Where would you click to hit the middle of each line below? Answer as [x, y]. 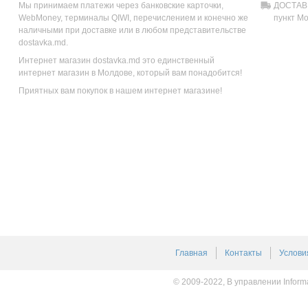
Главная [191, 253]
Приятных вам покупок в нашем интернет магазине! [120, 90]
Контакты [243, 253]
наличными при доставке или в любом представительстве [132, 30]
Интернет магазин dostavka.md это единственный [117, 60]
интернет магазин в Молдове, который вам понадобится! [130, 73]
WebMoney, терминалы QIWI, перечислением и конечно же [133, 18]
